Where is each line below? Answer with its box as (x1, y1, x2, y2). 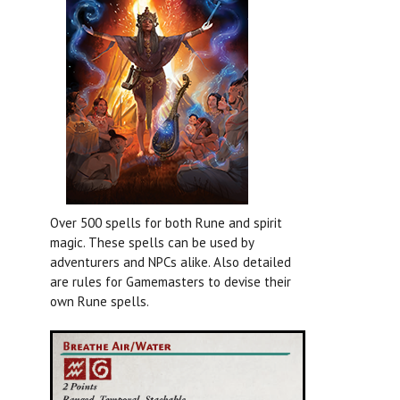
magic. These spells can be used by (50, 234, 254, 252)
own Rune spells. (50, 293, 149, 311)
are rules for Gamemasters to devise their (50, 273, 291, 291)
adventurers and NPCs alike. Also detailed (50, 254, 291, 271)
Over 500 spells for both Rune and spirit (50, 214, 282, 232)
